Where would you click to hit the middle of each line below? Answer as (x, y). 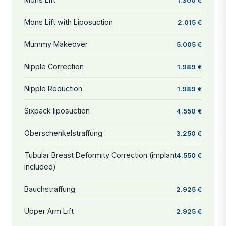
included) (40, 166)
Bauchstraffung (50, 189)
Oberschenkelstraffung (63, 133)
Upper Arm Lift (49, 211)
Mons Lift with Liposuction (69, 22)
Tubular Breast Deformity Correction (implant (100, 155)
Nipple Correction (54, 66)
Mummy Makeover (56, 44)
